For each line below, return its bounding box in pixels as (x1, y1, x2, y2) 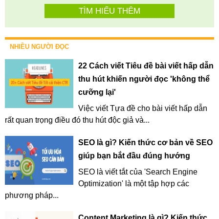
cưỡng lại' (78, 88, 116, 97)
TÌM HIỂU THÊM (79, 6, 140, 16)
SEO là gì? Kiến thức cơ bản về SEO (78, 138, 213, 147)
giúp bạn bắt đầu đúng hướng (78, 152, 190, 160)
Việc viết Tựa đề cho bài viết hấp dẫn (78, 104, 207, 113)
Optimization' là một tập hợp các (78, 179, 189, 188)
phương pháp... (5, 191, 59, 200)
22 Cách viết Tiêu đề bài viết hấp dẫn (78, 62, 214, 70)
